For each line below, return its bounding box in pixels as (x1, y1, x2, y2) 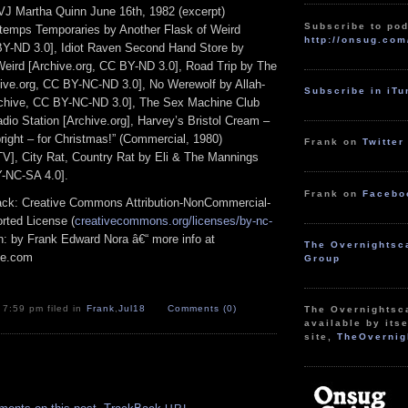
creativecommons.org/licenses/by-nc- (75, 213, 272, 228)
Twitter (362, 137, 405, 148)
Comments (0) (167, 303, 238, 314)
